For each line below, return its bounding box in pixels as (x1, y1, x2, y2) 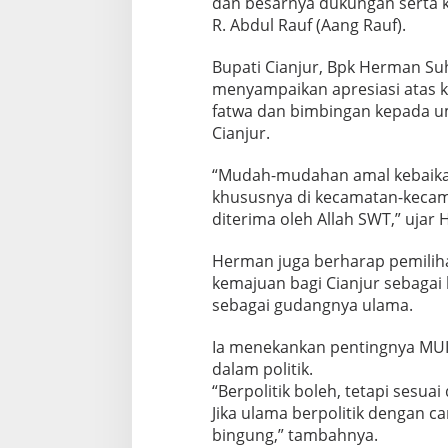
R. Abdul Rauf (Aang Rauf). (211, 13, 406, 36)
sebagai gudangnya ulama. (211, 293, 413, 316)
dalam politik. (211, 357, 321, 380)
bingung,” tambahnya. (211, 423, 386, 446)
